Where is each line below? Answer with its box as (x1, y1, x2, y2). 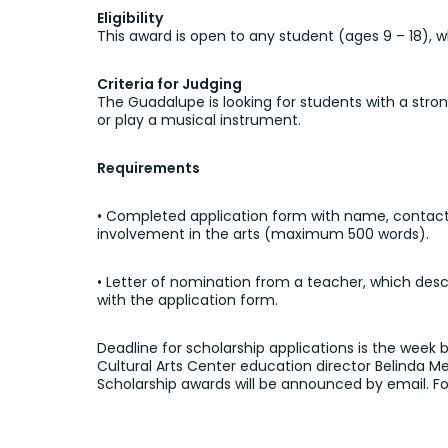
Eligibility (97, 7, 163, 28)
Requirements (97, 157, 200, 178)
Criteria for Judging (97, 73, 242, 94)
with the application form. (97, 289, 278, 310)
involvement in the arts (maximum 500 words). (97, 223, 429, 244)
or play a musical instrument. (97, 109, 301, 130)
